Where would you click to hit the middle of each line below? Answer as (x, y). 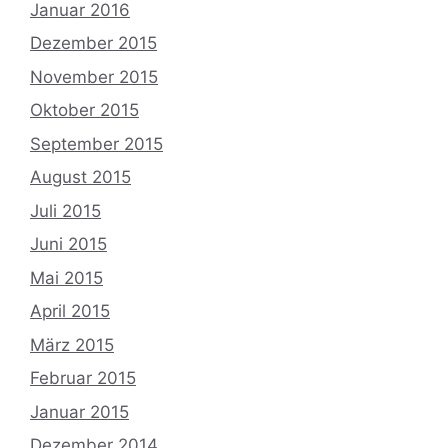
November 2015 (94, 76)
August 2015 (80, 177)
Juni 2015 (68, 244)
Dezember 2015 (93, 43)
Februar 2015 (83, 378)
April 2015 (70, 311)
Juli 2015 (65, 210)
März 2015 (72, 344)
